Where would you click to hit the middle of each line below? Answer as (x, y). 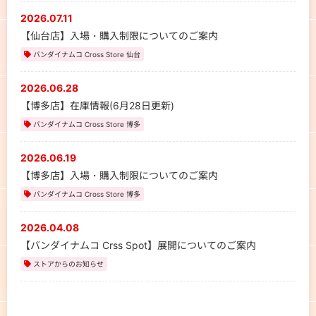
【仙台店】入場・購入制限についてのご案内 (119, 35)
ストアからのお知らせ (68, 263)
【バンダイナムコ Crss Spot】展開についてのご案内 (138, 245)
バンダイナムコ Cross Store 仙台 (86, 54)
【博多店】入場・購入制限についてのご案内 (119, 175)
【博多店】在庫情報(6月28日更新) (97, 105)
